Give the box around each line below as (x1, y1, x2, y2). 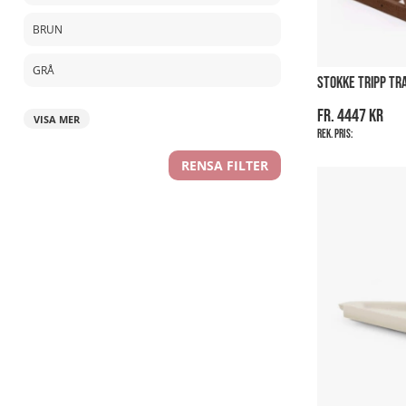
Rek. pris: (317, 126, 353, 141)
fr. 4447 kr (317, 104, 383, 127)
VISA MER (34, 111, 80, 126)
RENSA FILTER (181, 156, 268, 174)
